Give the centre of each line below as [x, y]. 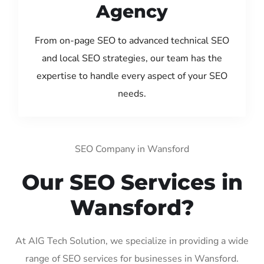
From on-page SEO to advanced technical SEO [132, 40]
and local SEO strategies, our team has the [132, 58]
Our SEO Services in [132, 182]
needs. [132, 93]
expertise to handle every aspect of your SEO [132, 76]
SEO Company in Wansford [132, 149]
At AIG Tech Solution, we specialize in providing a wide [132, 241]
